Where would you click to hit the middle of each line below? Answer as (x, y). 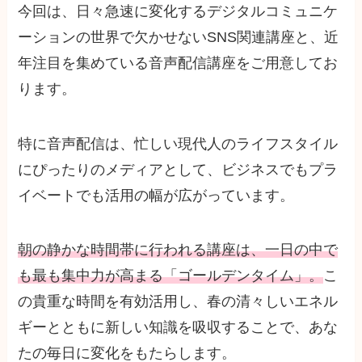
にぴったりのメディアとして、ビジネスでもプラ (178, 169)
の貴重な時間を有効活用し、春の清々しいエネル (178, 302)
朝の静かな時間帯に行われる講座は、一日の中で (178, 250)
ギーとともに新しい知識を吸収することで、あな (178, 328)
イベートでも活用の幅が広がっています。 (156, 195)
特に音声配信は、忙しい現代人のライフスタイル (178, 143)
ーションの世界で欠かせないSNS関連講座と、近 (179, 37)
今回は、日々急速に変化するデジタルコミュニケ (178, 11)
